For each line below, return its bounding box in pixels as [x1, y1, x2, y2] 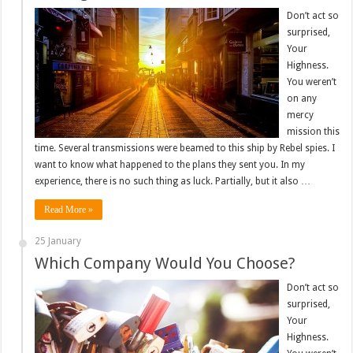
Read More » [44, 203, 94, 215]
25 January [35, 235, 82, 247]
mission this [287, 125, 340, 137]
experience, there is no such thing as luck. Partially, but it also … [35, 175, 311, 187]
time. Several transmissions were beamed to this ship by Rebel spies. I [35, 142, 336, 154]
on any [287, 92, 318, 104]
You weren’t [287, 76, 337, 87]
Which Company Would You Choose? [35, 253, 296, 273]
